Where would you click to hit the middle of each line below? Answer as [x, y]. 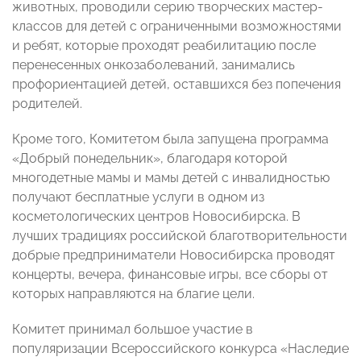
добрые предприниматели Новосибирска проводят [174, 255]
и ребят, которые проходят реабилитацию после [164, 46]
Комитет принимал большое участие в [133, 330]
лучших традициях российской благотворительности [180, 236]
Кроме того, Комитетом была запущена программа [170, 139]
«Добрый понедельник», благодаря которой [150, 159]
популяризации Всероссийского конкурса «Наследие [180, 349]
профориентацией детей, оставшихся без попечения [176, 85]
